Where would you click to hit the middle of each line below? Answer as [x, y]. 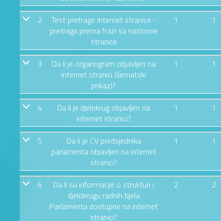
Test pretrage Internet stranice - [104, 19]
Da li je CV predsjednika [104, 140]
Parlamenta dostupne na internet [104, 206]
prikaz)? [104, 85]
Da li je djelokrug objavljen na [104, 107]
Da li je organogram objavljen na [104, 63]
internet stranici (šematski [104, 74]
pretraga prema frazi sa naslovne [104, 30]
